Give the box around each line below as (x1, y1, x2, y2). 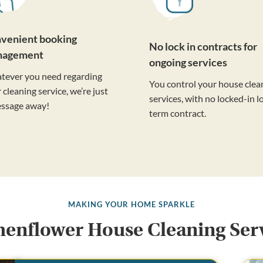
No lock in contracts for (149, 39, 257, 53)
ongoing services (149, 55, 227, 69)
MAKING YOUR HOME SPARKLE (68, 200, 195, 210)
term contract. (149, 107, 206, 119)
